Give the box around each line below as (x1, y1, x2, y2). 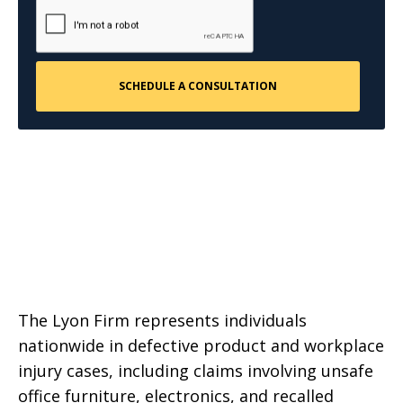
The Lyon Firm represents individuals (18, 309, 307, 331)
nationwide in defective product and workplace (18, 335, 384, 356)
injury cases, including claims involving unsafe (18, 360, 373, 381)
